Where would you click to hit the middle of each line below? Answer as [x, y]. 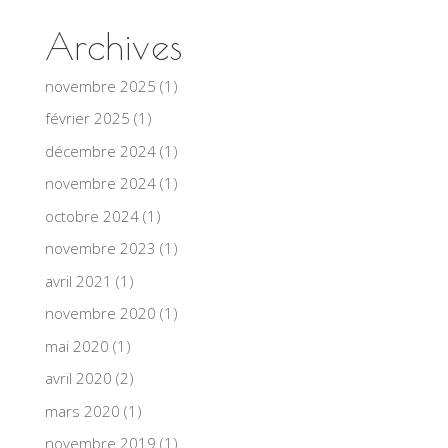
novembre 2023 [100, 248]
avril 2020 [78, 378]
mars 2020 [82, 410]
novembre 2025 [100, 85]
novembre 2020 [100, 313]
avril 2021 [78, 280]
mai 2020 [76, 345]
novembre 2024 [100, 183]
